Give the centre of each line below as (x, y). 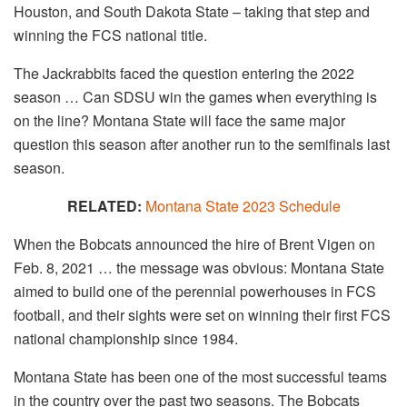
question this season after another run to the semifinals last (202, 144)
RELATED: (104, 205)
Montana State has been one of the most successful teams (200, 376)
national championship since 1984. (126, 338)
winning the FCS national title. (110, 35)
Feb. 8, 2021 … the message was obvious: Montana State (199, 267)
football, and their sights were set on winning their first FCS (202, 314)
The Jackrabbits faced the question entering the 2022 (184, 73)
